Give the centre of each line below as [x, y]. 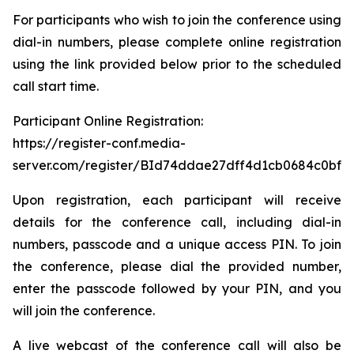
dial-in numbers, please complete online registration [177, 42]
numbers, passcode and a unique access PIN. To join [177, 244]
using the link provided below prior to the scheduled [177, 64]
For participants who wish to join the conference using [177, 20]
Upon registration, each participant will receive [177, 200]
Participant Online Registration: [108, 121]
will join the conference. [84, 311]
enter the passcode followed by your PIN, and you [177, 288]
